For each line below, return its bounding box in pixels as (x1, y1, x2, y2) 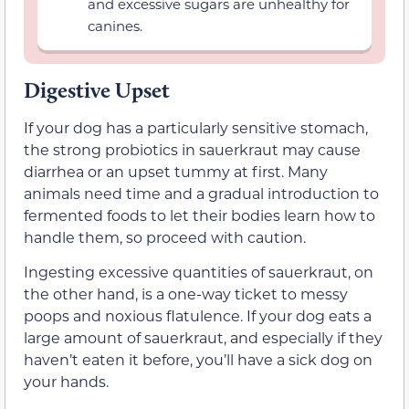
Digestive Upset (24, 76, 170, 103)
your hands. (24, 372, 109, 392)
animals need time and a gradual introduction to (24, 183, 379, 203)
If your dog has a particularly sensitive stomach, (24, 117, 368, 137)
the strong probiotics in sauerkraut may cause (24, 139, 361, 159)
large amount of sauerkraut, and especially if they (24, 328, 383, 348)
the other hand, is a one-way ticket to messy (24, 284, 348, 304)
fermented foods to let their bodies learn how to (24, 204, 375, 225)
